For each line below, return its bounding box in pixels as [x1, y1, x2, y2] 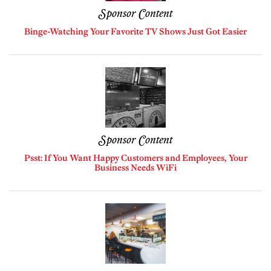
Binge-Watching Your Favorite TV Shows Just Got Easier [24, 26, 247, 38]
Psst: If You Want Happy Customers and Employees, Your [24, 152, 247, 164]
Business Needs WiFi [94, 162, 177, 174]
